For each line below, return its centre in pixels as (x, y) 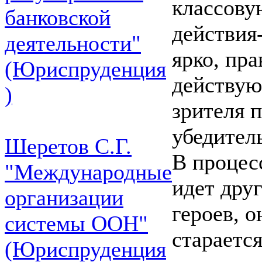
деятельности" (73, 43)
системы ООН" (76, 223)
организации (64, 198)
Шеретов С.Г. (68, 146)
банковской (58, 18)
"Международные (88, 172)
